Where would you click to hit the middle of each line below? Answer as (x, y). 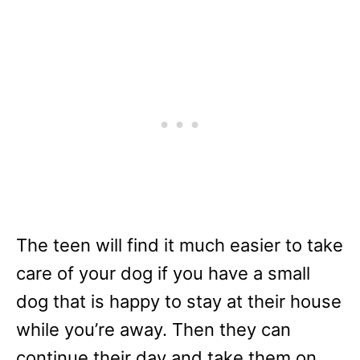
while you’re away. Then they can (153, 329)
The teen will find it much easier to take (180, 245)
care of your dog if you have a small (163, 273)
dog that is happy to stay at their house (179, 301)
